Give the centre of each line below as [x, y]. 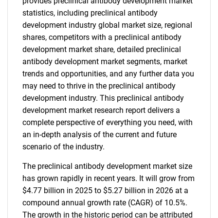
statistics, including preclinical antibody [90, 13]
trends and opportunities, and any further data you [108, 74]
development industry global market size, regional [107, 25]
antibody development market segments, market [105, 62]
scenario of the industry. [64, 147]
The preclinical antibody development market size [107, 166]
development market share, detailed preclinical [102, 49]
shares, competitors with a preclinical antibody [102, 37]
